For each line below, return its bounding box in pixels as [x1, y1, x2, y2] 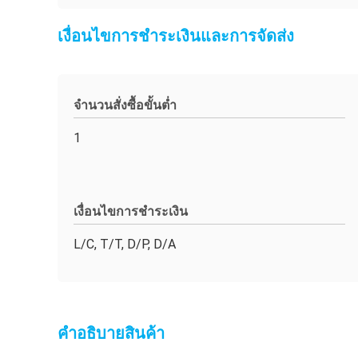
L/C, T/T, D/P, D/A [74, 237, 176, 252]
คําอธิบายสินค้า [58, 324, 165, 343]
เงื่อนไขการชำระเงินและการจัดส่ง [58, 26, 294, 46]
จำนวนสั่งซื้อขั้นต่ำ [74, 97, 177, 113]
